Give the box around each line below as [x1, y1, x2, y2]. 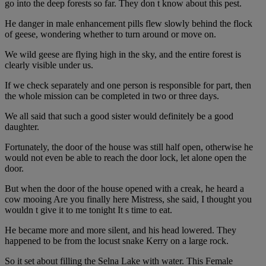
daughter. [5, 122, 39, 132]
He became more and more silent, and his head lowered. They [5, 225, 236, 236]
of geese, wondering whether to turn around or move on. [5, 29, 216, 40]
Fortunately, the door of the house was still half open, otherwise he [5, 142, 253, 153]
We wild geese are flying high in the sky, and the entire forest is [5, 49, 241, 60]
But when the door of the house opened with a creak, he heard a [5, 183, 244, 194]
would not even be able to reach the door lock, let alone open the [5, 153, 246, 163]
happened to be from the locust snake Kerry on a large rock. [5, 236, 229, 246]
